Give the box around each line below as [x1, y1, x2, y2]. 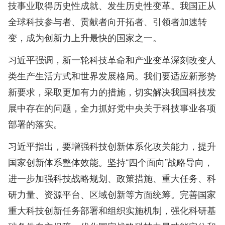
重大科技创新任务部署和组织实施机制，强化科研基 [8, 203, 216, 217]
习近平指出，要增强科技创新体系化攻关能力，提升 [8, 139, 216, 153]
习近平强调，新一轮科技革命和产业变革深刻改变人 [8, 53, 216, 66]
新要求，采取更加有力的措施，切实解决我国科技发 [8, 85, 216, 98]
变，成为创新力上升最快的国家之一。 [8, 31, 162, 44]
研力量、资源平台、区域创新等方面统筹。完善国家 [8, 187, 216, 201]
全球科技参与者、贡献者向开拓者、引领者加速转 [8, 15, 207, 28]
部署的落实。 [8, 117, 62, 131]
